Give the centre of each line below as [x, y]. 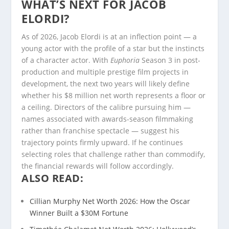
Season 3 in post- [170, 60]
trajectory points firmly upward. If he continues [102, 142]
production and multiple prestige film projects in [105, 72]
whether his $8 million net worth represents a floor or [114, 95]
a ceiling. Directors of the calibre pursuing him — [106, 107]
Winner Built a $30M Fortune [79, 213]
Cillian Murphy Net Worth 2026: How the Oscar [110, 201]
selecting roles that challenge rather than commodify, [113, 154]
